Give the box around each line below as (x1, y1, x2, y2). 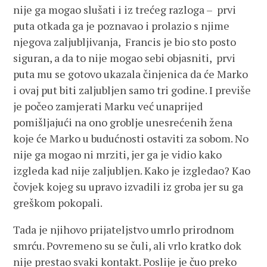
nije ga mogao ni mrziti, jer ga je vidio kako (13, 147, 222, 162)
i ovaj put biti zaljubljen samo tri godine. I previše (13, 83, 252, 97)
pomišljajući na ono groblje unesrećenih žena (13, 115, 233, 129)
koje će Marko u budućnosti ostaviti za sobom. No (13, 131, 249, 145)
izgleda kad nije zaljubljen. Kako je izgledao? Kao (13, 163, 251, 178)
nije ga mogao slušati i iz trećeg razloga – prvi (13, 2, 237, 17)
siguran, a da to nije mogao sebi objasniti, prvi (13, 51, 236, 65)
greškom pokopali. (13, 195, 103, 210)
